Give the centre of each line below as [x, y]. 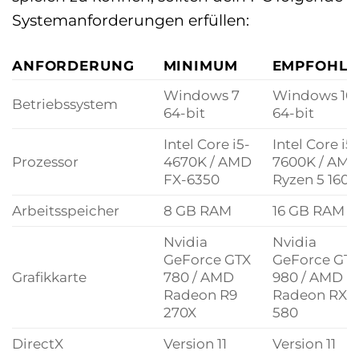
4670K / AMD [207, 161]
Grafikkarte [49, 276]
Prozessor [45, 161]
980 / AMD [307, 276]
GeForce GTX [207, 259]
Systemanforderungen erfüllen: [131, 20]
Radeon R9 [200, 294]
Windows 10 [313, 95]
